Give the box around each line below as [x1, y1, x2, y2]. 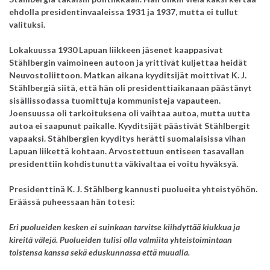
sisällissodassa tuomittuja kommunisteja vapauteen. [9, 95, 221, 106]
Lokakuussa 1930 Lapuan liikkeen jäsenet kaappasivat [9, 45, 223, 55]
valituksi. [9, 19, 45, 30]
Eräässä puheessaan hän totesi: [9, 196, 135, 207]
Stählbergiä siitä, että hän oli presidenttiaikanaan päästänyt [9, 83, 252, 93]
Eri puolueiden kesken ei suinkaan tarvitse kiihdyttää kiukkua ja [9, 222, 240, 233]
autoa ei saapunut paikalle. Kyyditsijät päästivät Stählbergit [9, 121, 250, 131]
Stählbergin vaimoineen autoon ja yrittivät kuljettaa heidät [9, 57, 247, 68]
